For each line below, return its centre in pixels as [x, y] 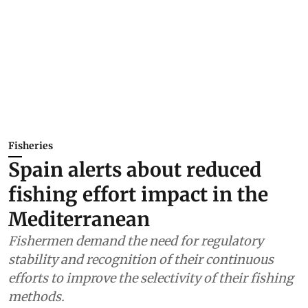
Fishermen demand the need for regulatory [136, 241]
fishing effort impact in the [138, 195]
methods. [36, 297]
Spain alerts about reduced [135, 170]
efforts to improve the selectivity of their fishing [151, 278]
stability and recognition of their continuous [141, 260]
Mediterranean [79, 219]
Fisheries [31, 146]
